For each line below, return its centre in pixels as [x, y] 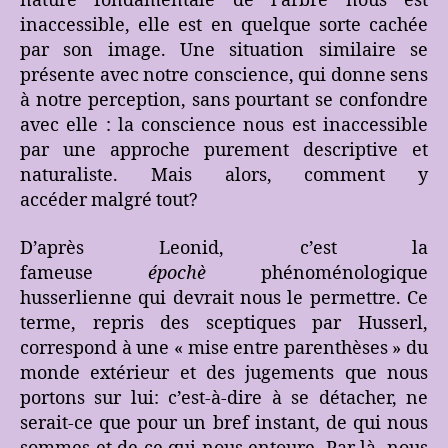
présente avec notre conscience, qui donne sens [224, 76]
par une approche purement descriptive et [224, 151]
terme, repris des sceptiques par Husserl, [224, 323]
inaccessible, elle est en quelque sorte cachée [224, 26]
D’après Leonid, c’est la [224, 248]
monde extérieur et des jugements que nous [224, 373]
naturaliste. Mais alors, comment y [224, 176]
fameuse [84, 273]
